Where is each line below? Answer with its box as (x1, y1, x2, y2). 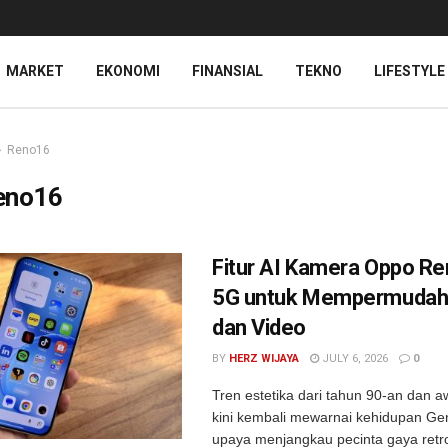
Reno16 (7, 143, 50, 157)
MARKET (6, 63, 64, 79)
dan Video (212, 315, 307, 340)
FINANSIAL (192, 63, 263, 79)
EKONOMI (96, 63, 160, 79)
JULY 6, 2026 (319, 352, 388, 365)
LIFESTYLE (374, 63, 445, 79)
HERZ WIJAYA (229, 352, 299, 365)
